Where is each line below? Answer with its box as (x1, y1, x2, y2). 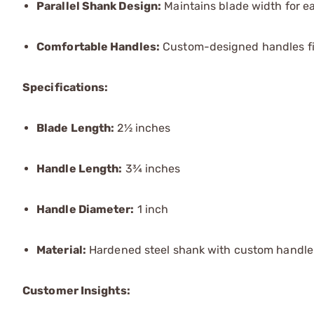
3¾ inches (122, 162, 181, 175)
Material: (36, 243, 86, 257)
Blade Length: (36, 121, 115, 135)
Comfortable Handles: (36, 40, 160, 53)
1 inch (134, 203, 169, 216)
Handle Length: (36, 162, 123, 175)
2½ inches (114, 121, 171, 135)
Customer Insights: (22, 284, 130, 297)
